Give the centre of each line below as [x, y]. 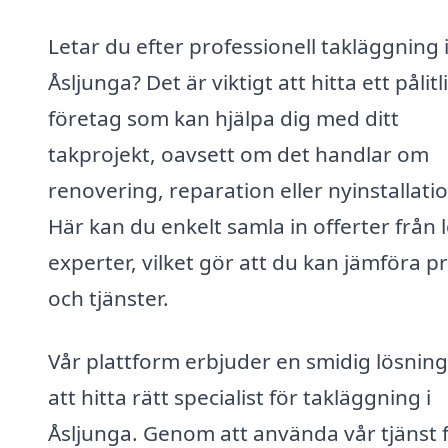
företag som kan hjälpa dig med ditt [223, 117]
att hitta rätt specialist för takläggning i [239, 397]
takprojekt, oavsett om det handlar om [238, 153]
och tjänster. [108, 297]
